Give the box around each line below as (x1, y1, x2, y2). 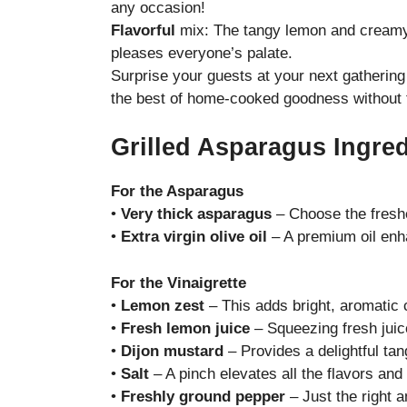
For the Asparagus (111, 183, 243, 201)
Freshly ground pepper (121, 387, 285, 405)
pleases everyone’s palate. (111, 44, 293, 62)
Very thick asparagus (121, 205, 272, 223)
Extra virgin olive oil (121, 228, 267, 246)
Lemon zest (121, 296, 204, 314)
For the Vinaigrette (111, 273, 246, 292)
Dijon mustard (121, 342, 223, 360)
